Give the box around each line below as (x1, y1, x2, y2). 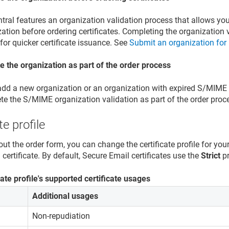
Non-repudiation (32, 211, 90, 221)
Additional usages (32, 191, 99, 201)
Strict (201, 151, 221, 161)
